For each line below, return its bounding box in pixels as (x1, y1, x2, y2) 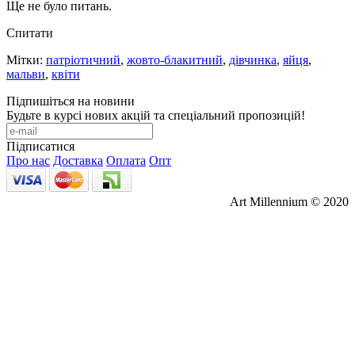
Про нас (6, 153, 50, 167)
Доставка (53, 153, 103, 167)
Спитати (6, 25, 53, 40)
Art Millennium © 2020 (230, 194, 349, 208)
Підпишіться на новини (6, 94, 135, 108)
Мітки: (6, 52, 46, 67)
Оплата (106, 153, 146, 167)
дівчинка (229, 52, 277, 67)
